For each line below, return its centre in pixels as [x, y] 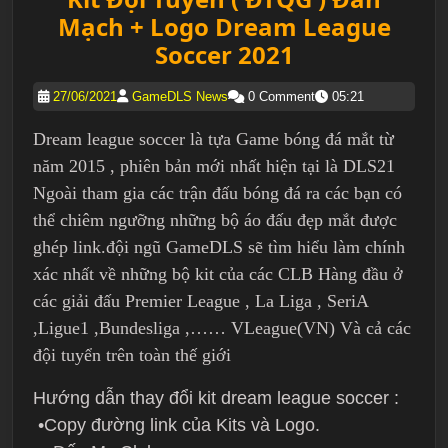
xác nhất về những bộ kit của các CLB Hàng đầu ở [218, 274]
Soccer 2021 [224, 54]
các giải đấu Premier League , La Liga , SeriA [200, 301]
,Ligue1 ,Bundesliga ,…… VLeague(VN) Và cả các [222, 328]
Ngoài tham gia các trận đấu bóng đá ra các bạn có [217, 193]
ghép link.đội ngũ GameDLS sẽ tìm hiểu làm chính [219, 247]
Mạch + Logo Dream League [224, 26]
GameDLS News [180, 96]
